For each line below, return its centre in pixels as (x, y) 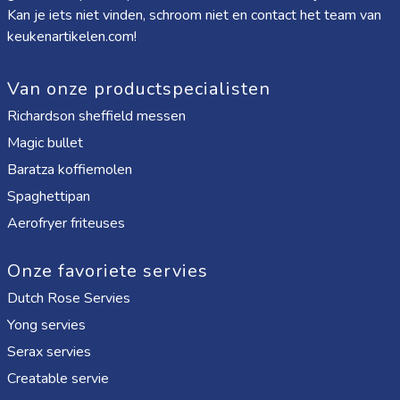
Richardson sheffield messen (96, 116)
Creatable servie (58, 379)
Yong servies (46, 325)
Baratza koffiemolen (70, 170)
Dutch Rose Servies (69, 298)
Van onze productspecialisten (139, 89)
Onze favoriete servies (108, 271)
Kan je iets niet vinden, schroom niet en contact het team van (194, 15)
